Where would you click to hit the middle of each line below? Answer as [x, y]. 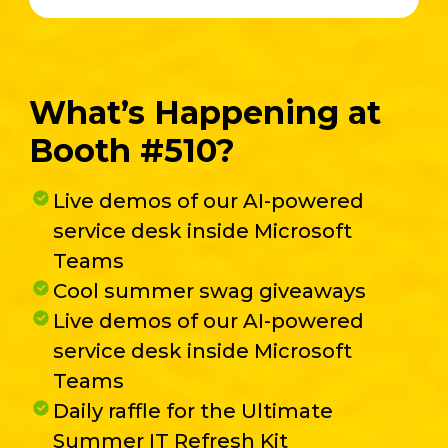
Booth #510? [131, 150]
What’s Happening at [204, 112]
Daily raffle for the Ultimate [192, 410]
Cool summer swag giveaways [209, 290]
